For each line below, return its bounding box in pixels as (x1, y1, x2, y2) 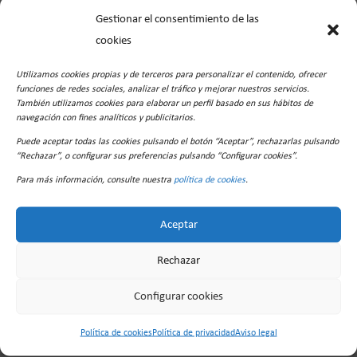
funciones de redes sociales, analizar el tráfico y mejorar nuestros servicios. (16, 84, 309, 94)
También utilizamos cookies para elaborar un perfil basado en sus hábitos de (16, 98, 313, 108)
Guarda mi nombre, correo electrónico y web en (54, 61, 305, 74)
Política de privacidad (151, 328, 235, 338)
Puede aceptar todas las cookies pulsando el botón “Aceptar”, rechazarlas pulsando (16, 136, 339, 147)
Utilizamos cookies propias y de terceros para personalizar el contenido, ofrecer (16, 69, 326, 80)
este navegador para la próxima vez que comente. (35, 82, 296, 96)
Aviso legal (234, 328, 277, 338)
